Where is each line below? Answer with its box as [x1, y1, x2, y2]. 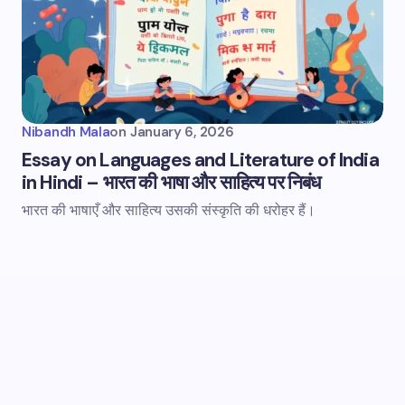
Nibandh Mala [22, 123, 110, 141]
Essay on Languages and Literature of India [22, 147, 379, 173]
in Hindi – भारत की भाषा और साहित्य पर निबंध [22, 170, 321, 195]
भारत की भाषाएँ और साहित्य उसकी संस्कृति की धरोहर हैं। [22, 201, 316, 220]
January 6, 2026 [129, 123, 234, 141]
